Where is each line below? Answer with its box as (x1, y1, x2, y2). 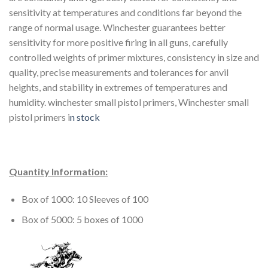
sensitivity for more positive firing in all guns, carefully (9, 36, 228, 48)
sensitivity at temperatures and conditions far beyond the (9, 6, 242, 18)
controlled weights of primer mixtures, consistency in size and (9, 51, 259, 63)
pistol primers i (9, 111, 70, 123)
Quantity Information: (9, 166, 108, 178)
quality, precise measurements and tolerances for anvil (9, 66, 229, 78)
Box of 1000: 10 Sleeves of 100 (21, 193, 148, 205)
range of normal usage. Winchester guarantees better (9, 21, 226, 33)
